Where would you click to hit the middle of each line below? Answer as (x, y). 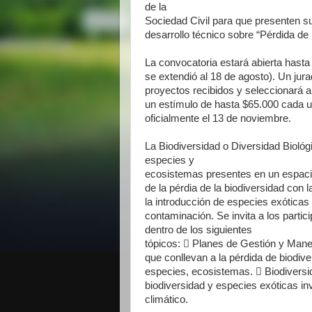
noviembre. (267, 118)
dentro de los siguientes (200, 230)
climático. (168, 299)
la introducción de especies (208, 202)
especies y (171, 160)
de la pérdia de (179, 188)
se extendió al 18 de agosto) (209, 77)
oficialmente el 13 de (193, 118)
